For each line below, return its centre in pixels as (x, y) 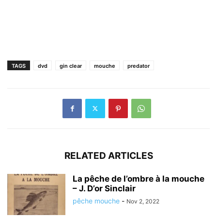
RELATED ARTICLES (108, 155)
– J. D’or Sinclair (104, 188)
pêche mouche (96, 201)
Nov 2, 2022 (143, 201)
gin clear (71, 66)
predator (139, 66)
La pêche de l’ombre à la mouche (139, 178)
